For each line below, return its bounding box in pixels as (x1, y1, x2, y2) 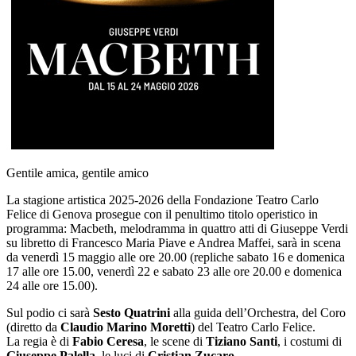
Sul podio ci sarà (6, 305, 93, 319)
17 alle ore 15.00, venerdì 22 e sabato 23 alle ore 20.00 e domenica (6, 264, 342, 278)
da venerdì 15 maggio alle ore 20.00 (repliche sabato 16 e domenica (6, 250, 345, 264)
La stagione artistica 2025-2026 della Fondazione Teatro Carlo (6, 192, 319, 207)
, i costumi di (277, 334, 342, 348)
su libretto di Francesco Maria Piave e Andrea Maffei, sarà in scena (6, 235, 341, 250)
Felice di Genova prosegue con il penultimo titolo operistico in (6, 207, 318, 221)
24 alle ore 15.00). (6, 278, 98, 292)
